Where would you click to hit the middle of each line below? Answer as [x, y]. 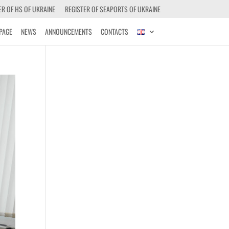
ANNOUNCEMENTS [68, 31]
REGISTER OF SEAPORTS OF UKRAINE [112, 9]
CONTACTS [114, 31]
